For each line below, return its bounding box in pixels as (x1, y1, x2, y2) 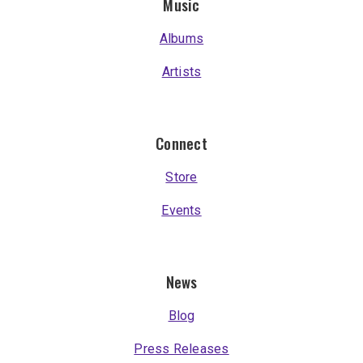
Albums (159, 30, 204, 46)
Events (161, 202, 202, 218)
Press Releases (134, 340, 229, 357)
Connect (156, 131, 207, 154)
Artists (161, 63, 202, 79)
